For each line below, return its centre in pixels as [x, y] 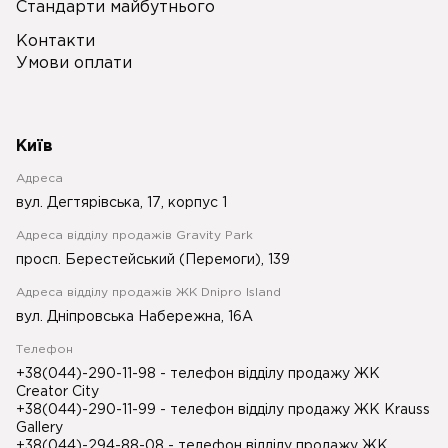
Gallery [39, 428]
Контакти [55, 41]
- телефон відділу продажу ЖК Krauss [295, 410]
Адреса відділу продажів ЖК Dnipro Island [148, 292]
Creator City [57, 392]
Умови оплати [74, 63]
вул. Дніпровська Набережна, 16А [134, 317]
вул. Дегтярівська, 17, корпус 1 [121, 203]
